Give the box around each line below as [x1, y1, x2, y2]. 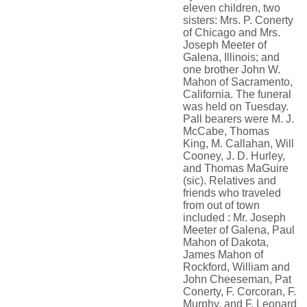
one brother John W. [183, 64, 280, 76]
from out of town [183, 199, 260, 212]
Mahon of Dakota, [183, 236, 269, 249]
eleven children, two [183, 2, 280, 14]
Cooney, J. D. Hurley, [183, 150, 285, 162]
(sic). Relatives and [183, 175, 276, 187]
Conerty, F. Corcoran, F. [183, 286, 296, 298]
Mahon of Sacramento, [183, 76, 293, 88]
